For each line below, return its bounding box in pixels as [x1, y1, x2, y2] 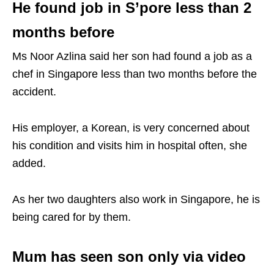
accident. [12, 85, 56, 98]
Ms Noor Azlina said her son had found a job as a [12, 50, 252, 62]
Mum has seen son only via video [12, 248, 246, 265]
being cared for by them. [12, 210, 131, 223]
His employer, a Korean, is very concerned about [12, 121, 250, 134]
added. [12, 157, 46, 169]
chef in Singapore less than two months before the [12, 67, 257, 80]
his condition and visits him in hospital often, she [12, 139, 247, 152]
